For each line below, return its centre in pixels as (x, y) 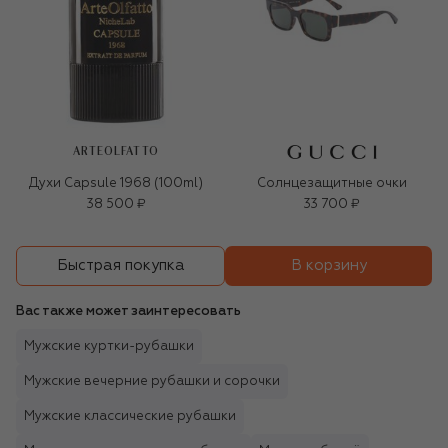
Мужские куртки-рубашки (109, 346)
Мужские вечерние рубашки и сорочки (152, 381)
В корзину (328, 265)
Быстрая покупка (120, 266)
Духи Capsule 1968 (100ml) (116, 183)
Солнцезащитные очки (332, 183)
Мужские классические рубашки (130, 416)
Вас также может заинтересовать (128, 311)
